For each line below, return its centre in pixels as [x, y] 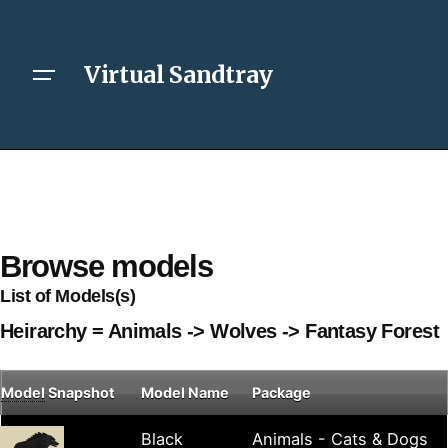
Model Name [185, 393]
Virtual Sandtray [178, 74]
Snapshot [80, 393]
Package [281, 393]
